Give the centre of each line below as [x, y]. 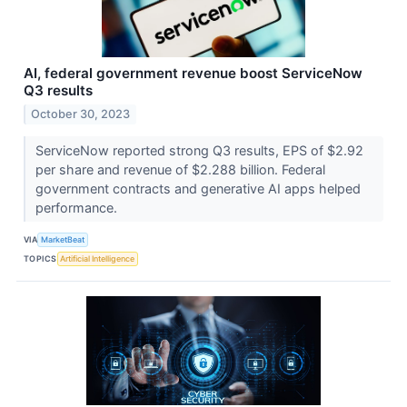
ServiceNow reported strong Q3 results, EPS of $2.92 [199, 150]
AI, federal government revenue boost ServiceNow [193, 73]
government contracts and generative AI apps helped [198, 188]
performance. [78, 207]
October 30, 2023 [81, 114]
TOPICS [40, 259]
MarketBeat [63, 240]
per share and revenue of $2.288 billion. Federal [180, 169]
